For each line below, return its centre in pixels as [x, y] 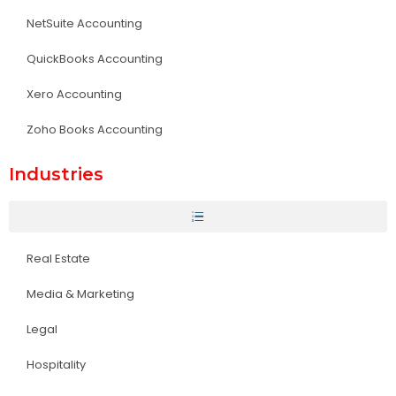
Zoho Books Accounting [95, 129]
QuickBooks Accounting [95, 58]
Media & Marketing [80, 293]
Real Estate [58, 258]
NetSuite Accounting [84, 23]
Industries [56, 174]
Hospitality [56, 364]
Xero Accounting [74, 94]
